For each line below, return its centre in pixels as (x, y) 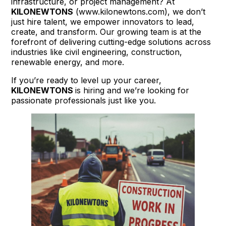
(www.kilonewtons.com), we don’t (139, 12)
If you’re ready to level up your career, (87, 80)
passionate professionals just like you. (84, 101)
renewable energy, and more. (68, 62)
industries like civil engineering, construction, (97, 52)
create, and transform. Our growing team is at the (106, 32)
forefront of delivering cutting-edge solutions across (111, 42)
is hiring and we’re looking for (132, 91)
